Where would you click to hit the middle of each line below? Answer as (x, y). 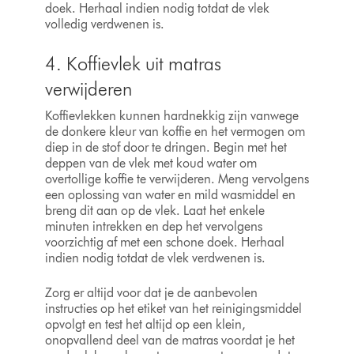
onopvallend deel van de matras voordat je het (169, 341)
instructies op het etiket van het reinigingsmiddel (173, 309)
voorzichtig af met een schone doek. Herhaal (164, 243)
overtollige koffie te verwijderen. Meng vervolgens (177, 179)
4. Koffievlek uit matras (133, 64)
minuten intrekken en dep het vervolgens (153, 227)
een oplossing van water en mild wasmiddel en (170, 195)
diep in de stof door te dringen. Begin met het (166, 148)
